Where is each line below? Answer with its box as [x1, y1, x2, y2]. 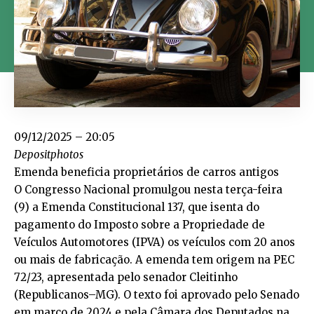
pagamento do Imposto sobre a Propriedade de [14, 218, 265, 232]
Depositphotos [14, 148, 83, 162]
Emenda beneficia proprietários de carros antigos [14, 165, 279, 179]
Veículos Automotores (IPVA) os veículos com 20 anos [14, 235, 295, 250]
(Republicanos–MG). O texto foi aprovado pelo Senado [14, 288, 299, 302]
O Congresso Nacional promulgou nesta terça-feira [14, 183, 282, 197]
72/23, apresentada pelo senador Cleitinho [14, 271, 238, 285]
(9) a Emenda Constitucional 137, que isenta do [14, 200, 259, 214]
